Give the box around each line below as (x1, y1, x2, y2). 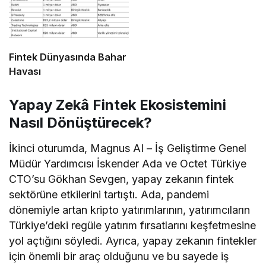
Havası (9, 65, 41, 77)
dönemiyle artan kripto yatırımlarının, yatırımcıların (9, 203, 251, 216)
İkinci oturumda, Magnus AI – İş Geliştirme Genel (9, 141, 247, 154)
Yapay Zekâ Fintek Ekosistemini (9, 96, 226, 113)
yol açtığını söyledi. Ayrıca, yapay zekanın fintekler (9, 234, 257, 247)
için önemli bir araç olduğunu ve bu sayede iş (9, 249, 230, 262)
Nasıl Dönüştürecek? (9, 113, 152, 131)
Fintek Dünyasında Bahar (9, 50, 126, 63)
